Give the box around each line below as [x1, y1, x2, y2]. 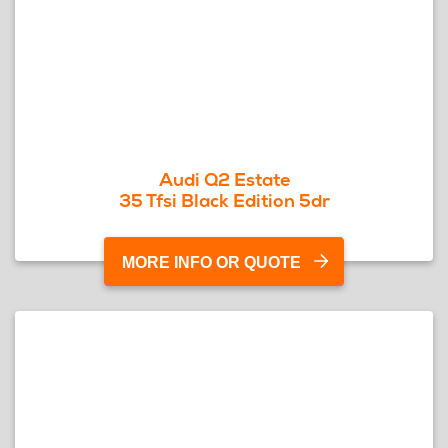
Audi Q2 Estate [158, 168, 290, 191]
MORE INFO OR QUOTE [122, 254, 301, 271]
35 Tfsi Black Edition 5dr [118, 189, 330, 212]
